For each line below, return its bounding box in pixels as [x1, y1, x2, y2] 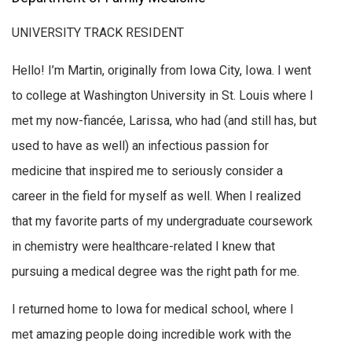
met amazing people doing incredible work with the [12, 326, 291, 342]
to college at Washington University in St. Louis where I [12, 87, 313, 103]
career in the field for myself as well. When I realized [12, 188, 301, 203]
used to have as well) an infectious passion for [12, 137, 269, 153]
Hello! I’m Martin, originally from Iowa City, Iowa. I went [12, 62, 311, 78]
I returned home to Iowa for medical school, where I [12, 301, 294, 317]
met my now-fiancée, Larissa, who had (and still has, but [12, 112, 317, 128]
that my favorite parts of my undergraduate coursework [12, 213, 313, 229]
